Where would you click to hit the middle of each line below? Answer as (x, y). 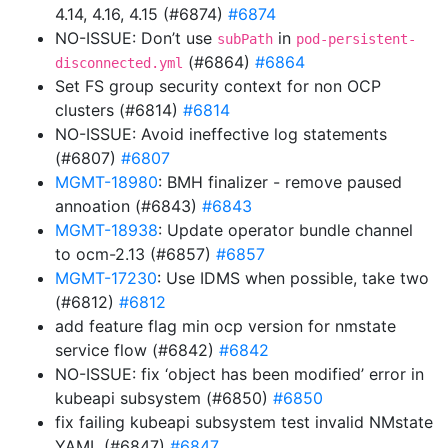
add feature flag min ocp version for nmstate (225, 326)
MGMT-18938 (106, 230)
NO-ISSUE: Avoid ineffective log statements (221, 134)
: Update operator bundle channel (285, 230)
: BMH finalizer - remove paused (280, 182)
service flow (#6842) (137, 350)
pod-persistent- (356, 39)
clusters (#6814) (119, 110)
